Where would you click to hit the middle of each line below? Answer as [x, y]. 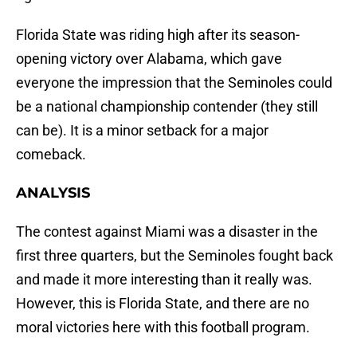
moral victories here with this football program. [163, 328]
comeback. [51, 155]
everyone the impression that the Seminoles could [174, 83]
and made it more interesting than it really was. [164, 280]
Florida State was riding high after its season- [158, 35]
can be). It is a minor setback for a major [142, 131]
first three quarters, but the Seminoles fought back [175, 256]
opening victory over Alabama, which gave [149, 59]
